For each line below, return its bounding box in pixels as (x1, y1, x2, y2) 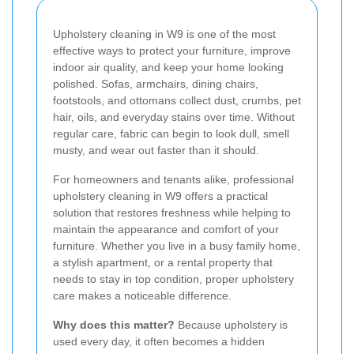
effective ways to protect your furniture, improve (53, 44, 291, 57)
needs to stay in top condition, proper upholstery (53, 273, 294, 285)
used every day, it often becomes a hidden (53, 335, 265, 348)
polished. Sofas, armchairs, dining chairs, (53, 77, 258, 90)
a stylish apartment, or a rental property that (53, 256, 273, 269)
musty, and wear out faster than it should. (53, 144, 259, 156)
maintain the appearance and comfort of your (53, 223, 279, 235)
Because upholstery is (175, 318, 288, 331)
